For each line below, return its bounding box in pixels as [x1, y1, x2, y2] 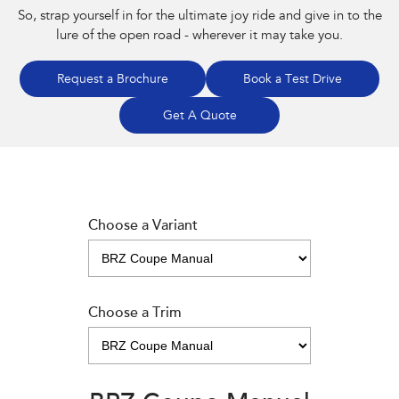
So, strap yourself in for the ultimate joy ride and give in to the [17, 10, 382, 24]
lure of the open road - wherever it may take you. [56, 29, 343, 44]
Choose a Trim [88, 306, 182, 322]
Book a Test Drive [243, 74, 342, 87]
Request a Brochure [57, 74, 168, 87]
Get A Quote [162, 110, 237, 124]
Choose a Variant [88, 219, 198, 234]
